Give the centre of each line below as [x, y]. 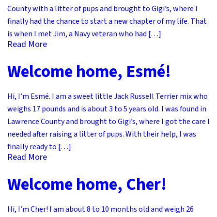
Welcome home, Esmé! [89, 72]
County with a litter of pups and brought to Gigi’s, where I [102, 9]
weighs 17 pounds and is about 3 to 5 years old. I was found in [107, 109]
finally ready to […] [39, 147]
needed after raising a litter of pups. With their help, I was [102, 134]
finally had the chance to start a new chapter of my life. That [107, 22]
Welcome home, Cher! [87, 185]
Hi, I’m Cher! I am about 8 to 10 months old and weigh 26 [101, 209]
